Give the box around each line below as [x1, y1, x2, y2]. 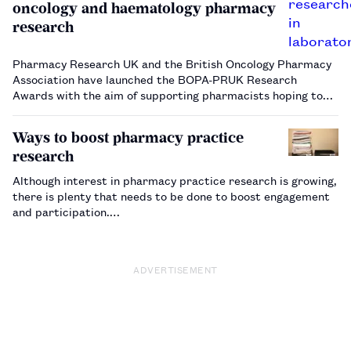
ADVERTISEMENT [133, 261, 218, 277]
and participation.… [13, 202, 120, 219]
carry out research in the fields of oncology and [13, 101, 265, 118]
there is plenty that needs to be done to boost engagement [13, 186, 330, 204]
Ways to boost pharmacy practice [13, 128, 244, 147]
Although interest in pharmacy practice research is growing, [13, 171, 337, 188]
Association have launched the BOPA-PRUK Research [13, 70, 297, 87]
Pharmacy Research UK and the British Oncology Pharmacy [13, 54, 331, 71]
